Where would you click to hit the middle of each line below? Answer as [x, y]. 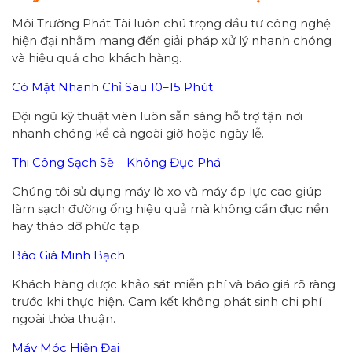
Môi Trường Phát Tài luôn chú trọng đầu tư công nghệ [171, 24]
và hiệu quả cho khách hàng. [97, 58]
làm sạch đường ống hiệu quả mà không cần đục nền [170, 209]
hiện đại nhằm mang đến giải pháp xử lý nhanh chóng [172, 41]
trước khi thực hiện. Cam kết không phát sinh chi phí [167, 302]
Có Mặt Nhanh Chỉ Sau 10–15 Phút [112, 87]
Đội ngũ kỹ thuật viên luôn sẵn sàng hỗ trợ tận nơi [157, 116]
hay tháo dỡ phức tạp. [77, 226]
